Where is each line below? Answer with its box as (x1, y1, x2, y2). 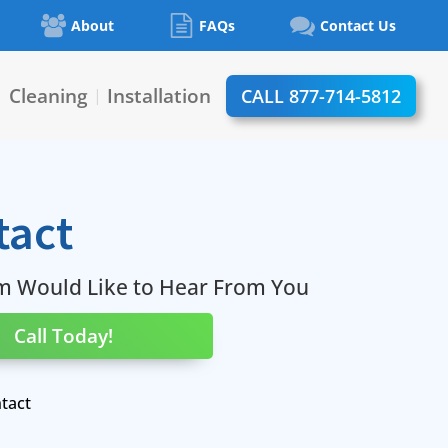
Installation (107, 82, 211, 110)
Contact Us (320, 16, 396, 35)
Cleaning (9, 82, 88, 110)
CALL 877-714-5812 (241, 83, 401, 108)
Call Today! (13, 322, 113, 350)
